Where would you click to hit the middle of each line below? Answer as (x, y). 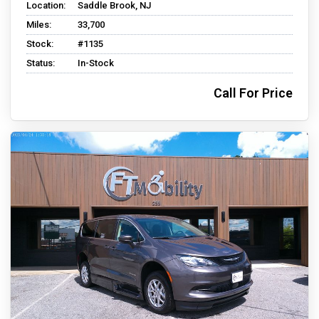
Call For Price (253, 93)
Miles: (39, 25)
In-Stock (96, 63)
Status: (41, 63)
